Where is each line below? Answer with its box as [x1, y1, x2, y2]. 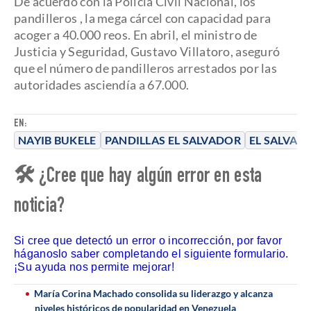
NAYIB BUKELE [18, 133, 96, 146]
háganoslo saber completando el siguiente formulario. [14, 248, 289, 260]
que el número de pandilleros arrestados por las [14, 60, 278, 76]
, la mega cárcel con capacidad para [79, 10, 271, 26]
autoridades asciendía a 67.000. [14, 77, 190, 92]
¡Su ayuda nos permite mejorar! [14, 261, 175, 273]
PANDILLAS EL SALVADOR [104, 133, 241, 146]
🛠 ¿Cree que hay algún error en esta [14, 167, 262, 188]
